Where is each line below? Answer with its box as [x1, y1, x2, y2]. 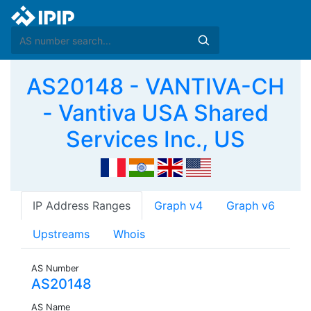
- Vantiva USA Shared [42, 99, 269, 126]
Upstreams [33, 227, 90, 242]
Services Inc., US [66, 126, 245, 153]
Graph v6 [226, 199, 275, 213]
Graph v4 [154, 199, 203, 213]
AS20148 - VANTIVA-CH [26, 73, 285, 100]
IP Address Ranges [33, 199, 131, 213]
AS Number [31, 263, 79, 274]
